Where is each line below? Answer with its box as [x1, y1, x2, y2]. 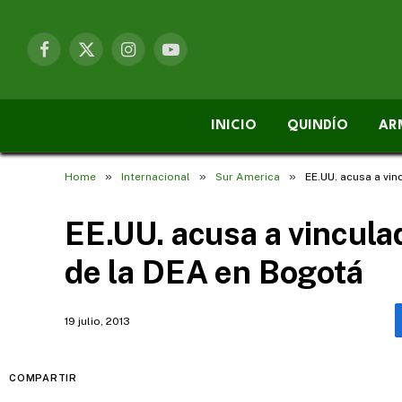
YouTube [169, 49, 221, 65]
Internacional [121, 170, 190, 183]
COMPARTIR [9, 372, 77, 383]
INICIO [211, 118, 257, 133]
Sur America [215, 170, 280, 183]
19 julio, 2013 [65, 315, 130, 328]
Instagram [127, 49, 187, 65]
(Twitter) [84, 68, 135, 83]
